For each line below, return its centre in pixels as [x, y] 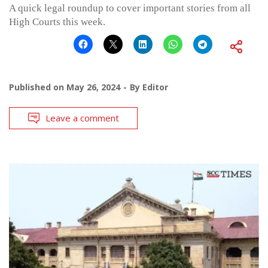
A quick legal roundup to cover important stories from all [130, 8]
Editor [155, 87]
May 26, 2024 [93, 87]
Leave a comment [82, 118]
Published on [38, 87]
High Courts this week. [57, 22]
